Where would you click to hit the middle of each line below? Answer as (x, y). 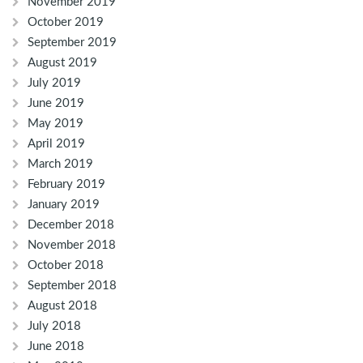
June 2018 (56, 347)
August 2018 (62, 306)
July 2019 (54, 83)
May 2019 (56, 124)
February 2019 (66, 185)
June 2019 (56, 104)
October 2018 (66, 266)
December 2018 (71, 225)
